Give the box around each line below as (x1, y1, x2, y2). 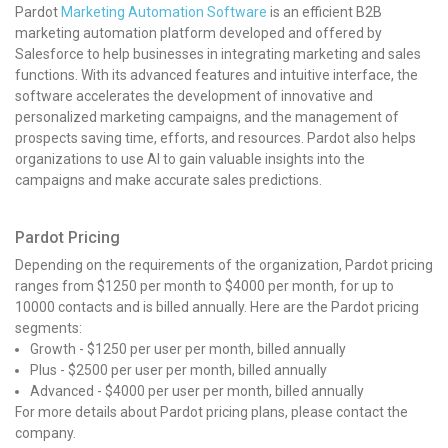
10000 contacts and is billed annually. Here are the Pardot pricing (15, 298, 419, 315)
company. (15, 424, 79, 441)
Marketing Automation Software (61, 3, 267, 20)
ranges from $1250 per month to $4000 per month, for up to (15, 277, 394, 294)
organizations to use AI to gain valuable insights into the (15, 150, 365, 167)
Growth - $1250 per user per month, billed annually (30, 340, 346, 357)
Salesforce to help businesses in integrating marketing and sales (15, 45, 421, 62)
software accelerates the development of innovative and (15, 87, 373, 104)
